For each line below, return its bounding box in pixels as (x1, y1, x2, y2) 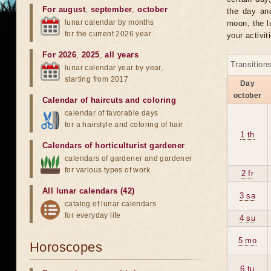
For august (42, 5, 85, 14)
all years (105, 50, 139, 59)
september (90, 5, 132, 14)
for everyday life (65, 211, 121, 220)
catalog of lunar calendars (65, 200, 157, 208)
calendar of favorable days (65, 109, 158, 117)
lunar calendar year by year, (65, 64, 163, 72)
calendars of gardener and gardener (65, 154, 192, 163)
